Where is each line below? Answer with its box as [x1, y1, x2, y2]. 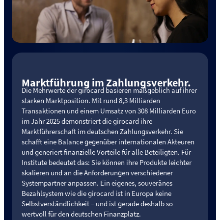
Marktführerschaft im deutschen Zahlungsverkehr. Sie [22, 127, 183, 136]
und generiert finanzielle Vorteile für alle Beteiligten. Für [22, 147, 191, 157]
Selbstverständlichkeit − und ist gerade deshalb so [22, 199, 173, 208]
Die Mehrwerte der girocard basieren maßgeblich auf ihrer [22, 85, 197, 95]
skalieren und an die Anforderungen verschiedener [22, 168, 173, 177]
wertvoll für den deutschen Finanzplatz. [22, 209, 141, 219]
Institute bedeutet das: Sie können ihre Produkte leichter [22, 158, 192, 167]
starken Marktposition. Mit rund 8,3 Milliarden [22, 96, 160, 105]
